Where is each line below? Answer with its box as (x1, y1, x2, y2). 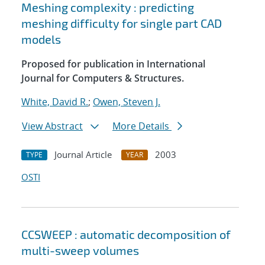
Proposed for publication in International (21, 57, 205, 71)
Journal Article (54, 148, 112, 161)
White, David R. (21, 95, 88, 109)
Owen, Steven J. (93, 95, 160, 109)
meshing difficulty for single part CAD (21, 16, 222, 31)
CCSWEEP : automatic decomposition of (21, 227, 231, 242)
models (21, 32, 61, 47)
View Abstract (22, 119, 83, 133)
